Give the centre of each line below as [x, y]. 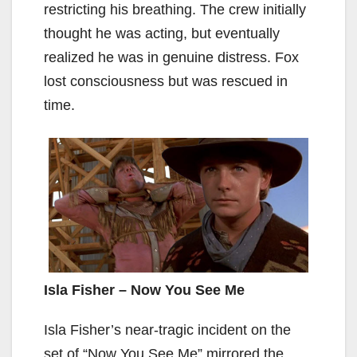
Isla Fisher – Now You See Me [144, 290]
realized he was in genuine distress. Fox [171, 57]
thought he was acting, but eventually [162, 33]
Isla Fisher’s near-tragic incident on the [167, 330]
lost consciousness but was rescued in [166, 81]
